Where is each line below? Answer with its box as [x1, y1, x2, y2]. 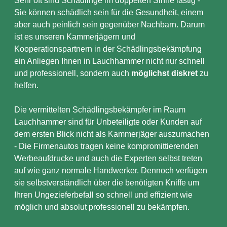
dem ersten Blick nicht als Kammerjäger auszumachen [14, 130, 209, 138]
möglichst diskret [131, 69, 198, 78]
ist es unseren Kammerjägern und [14, 32, 135, 41]
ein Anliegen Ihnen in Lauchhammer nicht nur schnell [14, 57, 205, 65]
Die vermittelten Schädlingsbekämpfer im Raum [14, 105, 185, 114]
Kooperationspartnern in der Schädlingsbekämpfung [14, 45, 202, 53]
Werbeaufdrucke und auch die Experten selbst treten [14, 154, 202, 163]
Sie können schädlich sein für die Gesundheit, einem [14, 8, 203, 17]
